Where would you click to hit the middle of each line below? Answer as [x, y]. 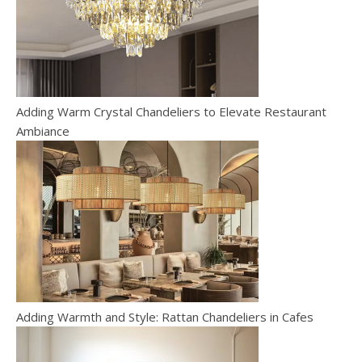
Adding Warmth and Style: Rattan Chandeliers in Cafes [165, 316]
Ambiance [43, 130]
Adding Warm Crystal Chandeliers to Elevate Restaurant [171, 111]
